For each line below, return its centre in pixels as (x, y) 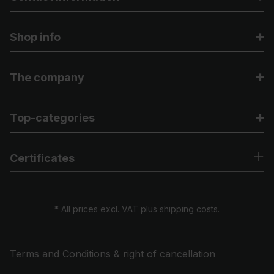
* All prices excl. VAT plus (107, 209)
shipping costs (189, 209)
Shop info (35, 37)
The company (47, 77)
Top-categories (52, 118)
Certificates (42, 158)
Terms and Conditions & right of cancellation (113, 254)
